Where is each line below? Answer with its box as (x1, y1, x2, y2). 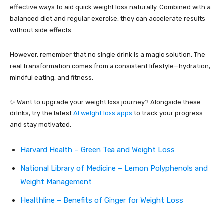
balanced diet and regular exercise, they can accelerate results (10, 14, 205, 22)
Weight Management (20, 177, 92, 186)
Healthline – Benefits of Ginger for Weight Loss (20, 195, 183, 205)
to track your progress (132, 109, 203, 117)
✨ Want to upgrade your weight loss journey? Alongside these (10, 98, 201, 106)
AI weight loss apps (73, 109, 132, 117)
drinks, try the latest (10, 109, 73, 117)
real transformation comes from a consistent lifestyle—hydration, (10, 62, 210, 70)
